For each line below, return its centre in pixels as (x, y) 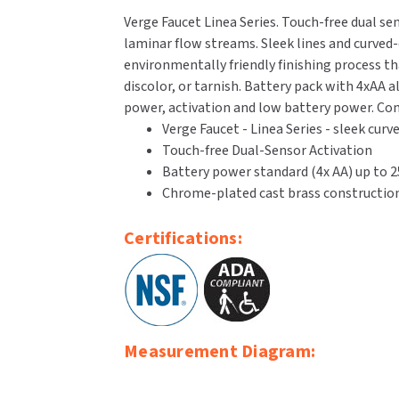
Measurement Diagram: (220, 351)
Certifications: (183, 238)
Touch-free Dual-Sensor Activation (267, 150)
